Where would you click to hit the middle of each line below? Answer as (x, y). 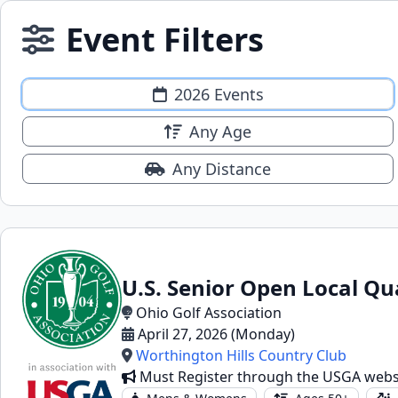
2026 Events (219, 94)
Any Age (220, 131)
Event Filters (161, 40)
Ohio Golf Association (209, 313)
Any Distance (222, 169)
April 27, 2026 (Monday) (216, 334)
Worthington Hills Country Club (241, 355)
